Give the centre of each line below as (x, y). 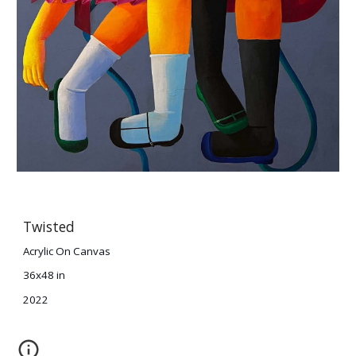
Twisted (49, 226)
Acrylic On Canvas (67, 251)
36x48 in (44, 275)
